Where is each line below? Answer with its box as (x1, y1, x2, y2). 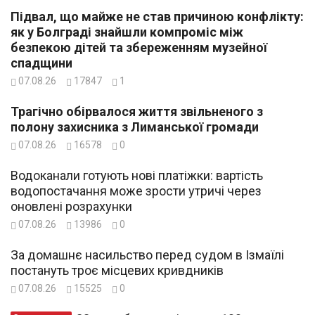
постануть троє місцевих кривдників (11, 263, 224, 278)
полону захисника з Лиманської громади (11, 120, 259, 135)
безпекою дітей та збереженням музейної (11, 40, 267, 56)
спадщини (11, 56, 72, 71)
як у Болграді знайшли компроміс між (11, 25, 243, 40)
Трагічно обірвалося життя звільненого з (11, 104, 263, 120)
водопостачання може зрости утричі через (11, 184, 262, 199)
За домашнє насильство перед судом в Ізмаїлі (11, 247, 284, 263)
